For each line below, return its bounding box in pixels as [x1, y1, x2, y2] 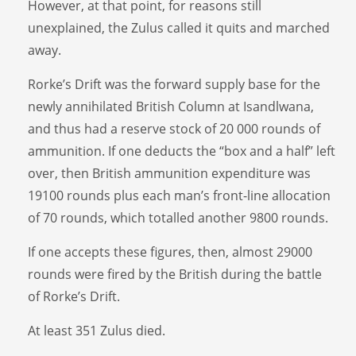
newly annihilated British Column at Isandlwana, [28, 97, 314, 115]
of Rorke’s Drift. [28, 287, 120, 305]
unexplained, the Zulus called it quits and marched [28, 18, 330, 37]
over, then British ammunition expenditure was [28, 164, 311, 182]
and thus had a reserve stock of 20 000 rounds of [28, 119, 320, 137]
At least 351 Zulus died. [28, 321, 165, 339]
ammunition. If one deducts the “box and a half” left [28, 141, 335, 160]
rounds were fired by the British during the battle [28, 265, 322, 283]
